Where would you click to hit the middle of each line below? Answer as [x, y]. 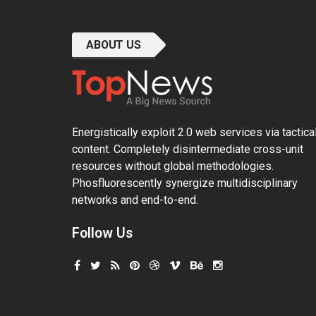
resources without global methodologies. [173, 166]
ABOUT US [114, 45]
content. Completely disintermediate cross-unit [188, 150]
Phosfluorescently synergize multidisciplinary [185, 183]
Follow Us [102, 233]
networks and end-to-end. [135, 200]
